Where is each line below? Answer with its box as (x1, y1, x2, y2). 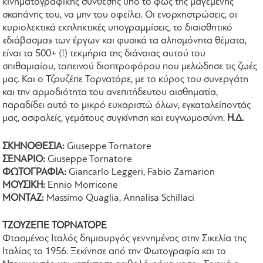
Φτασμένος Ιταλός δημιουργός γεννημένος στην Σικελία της (2, 234, 247, 244)
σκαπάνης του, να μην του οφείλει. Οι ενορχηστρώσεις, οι (2, 10, 238, 21)
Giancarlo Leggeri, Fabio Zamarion (66, 167, 215, 177)
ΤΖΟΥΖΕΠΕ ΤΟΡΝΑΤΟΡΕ (2, 221, 107, 231)
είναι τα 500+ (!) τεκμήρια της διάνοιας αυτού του (2, 49, 206, 59)
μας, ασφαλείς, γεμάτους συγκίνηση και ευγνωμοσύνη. (2, 113, 228, 124)
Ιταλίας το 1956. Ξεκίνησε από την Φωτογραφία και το (2, 247, 227, 257)
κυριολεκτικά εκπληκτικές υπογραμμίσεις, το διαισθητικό (2, 23, 233, 33)
